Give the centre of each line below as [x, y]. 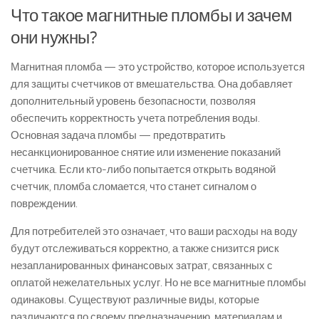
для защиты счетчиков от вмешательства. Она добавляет [152, 84]
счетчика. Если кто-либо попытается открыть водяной [143, 169]
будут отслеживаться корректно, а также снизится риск [145, 249]
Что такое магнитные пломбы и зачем [151, 15]
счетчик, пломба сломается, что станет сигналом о [134, 187]
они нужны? [54, 37]
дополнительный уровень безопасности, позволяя [133, 101]
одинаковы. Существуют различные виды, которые [135, 300]
